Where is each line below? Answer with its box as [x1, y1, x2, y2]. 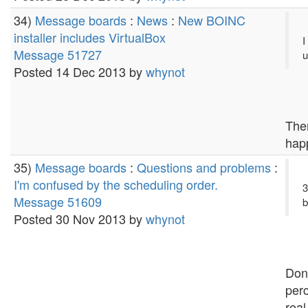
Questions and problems [137, 158, 271, 176]
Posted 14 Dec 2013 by [14, 63, 146, 80]
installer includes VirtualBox [14, 28, 166, 46]
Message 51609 [14, 192, 102, 210]
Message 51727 [14, 45, 102, 63]
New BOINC [178, 11, 245, 29]
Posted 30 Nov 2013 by [14, 210, 146, 228]
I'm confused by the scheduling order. [14, 175, 218, 193]
